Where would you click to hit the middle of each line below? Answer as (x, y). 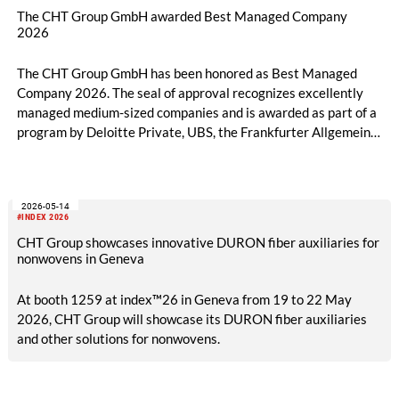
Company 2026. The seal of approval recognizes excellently (190, 92)
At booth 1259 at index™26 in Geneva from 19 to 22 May (184, 299)
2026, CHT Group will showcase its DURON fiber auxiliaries (191, 318)
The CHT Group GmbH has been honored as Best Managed (187, 73)
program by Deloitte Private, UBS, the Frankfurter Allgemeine (197, 131)
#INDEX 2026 (43, 217)
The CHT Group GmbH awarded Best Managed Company (182, 16)
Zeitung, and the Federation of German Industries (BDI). (179, 151)
